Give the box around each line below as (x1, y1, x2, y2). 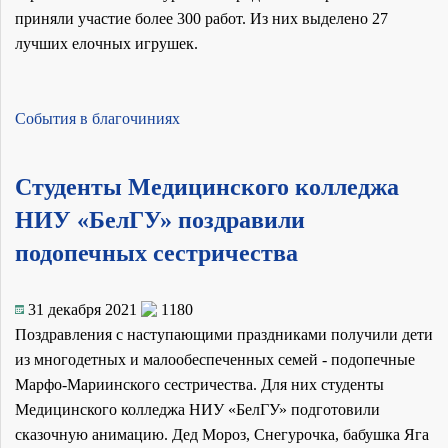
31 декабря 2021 (28, 300, 137, 318)
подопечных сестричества (15, 239, 298, 266)
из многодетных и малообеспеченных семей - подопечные (15, 350, 415, 368)
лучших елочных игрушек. (15, 34, 198, 52)
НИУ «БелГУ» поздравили (15, 206, 305, 233)
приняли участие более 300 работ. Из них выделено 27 (15, 9, 388, 27)
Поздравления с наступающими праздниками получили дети (15, 325, 433, 343)
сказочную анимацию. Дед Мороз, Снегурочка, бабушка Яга (15, 425, 429, 443)
